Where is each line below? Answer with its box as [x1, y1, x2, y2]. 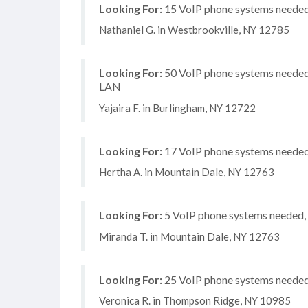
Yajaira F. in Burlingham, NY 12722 [99, 101, 256, 114]
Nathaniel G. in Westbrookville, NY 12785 [99, 23, 289, 36]
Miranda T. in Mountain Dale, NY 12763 [99, 230, 280, 243]
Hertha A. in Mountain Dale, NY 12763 [99, 166, 274, 178]
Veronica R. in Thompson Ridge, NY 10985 [99, 294, 291, 307]
